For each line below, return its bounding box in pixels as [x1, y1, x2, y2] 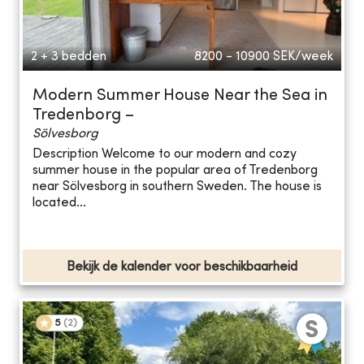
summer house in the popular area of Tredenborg [32, 164, 318, 178]
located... [32, 197, 86, 210]
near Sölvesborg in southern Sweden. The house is [32, 180, 322, 194]
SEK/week [273, 50, 333, 63]
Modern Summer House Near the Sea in [32, 88, 327, 104]
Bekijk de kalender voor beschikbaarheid [67, 260, 297, 274]
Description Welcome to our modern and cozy [32, 148, 297, 162]
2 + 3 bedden [31, 50, 106, 63]
